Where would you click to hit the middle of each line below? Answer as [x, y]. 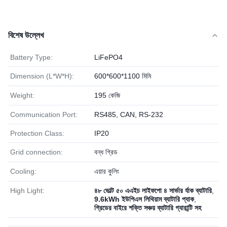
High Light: [27, 191]
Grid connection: [36, 152]
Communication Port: [44, 115]
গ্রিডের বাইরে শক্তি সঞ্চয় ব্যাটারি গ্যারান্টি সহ [148, 208]
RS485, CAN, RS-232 [129, 115]
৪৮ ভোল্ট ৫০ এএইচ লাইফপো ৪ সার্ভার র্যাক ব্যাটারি [153, 191]
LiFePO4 [108, 57]
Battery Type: [31, 57]
